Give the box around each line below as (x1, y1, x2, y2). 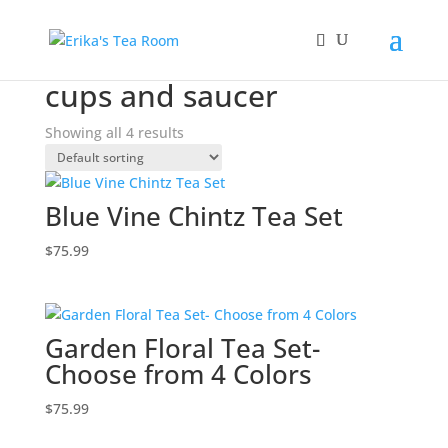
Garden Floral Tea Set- (44, 330, 320, 367)
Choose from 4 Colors (44, 356, 312, 393)
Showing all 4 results (44, 123, 184, 142)
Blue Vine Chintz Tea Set (44, 198, 343, 234)
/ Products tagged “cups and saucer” (83, 60, 332, 79)
